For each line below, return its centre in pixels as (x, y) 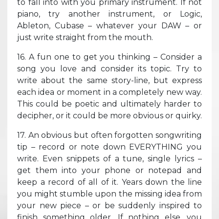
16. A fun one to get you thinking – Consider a (109, 57)
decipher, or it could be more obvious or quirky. (109, 115)
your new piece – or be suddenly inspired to (109, 205)
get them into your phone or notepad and (109, 170)
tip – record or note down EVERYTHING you (109, 147)
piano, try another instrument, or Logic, (109, 14)
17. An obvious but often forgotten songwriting (109, 135)
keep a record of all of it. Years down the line (109, 182)
